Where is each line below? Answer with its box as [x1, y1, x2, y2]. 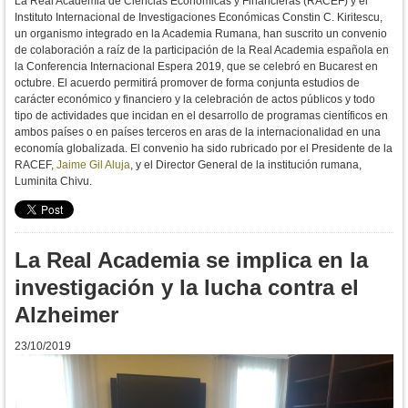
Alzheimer [15, 302, 118, 328]
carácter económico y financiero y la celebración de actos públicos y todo [15, 93, 375, 107]
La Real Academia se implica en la [15, 248, 368, 273]
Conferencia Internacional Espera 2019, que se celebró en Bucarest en [26, 60, 378, 74]
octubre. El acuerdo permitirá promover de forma [15, 76, 254, 90]
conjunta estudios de [254, 76, 360, 90]
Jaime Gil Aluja [56, 158, 130, 172]
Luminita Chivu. [15, 175, 92, 189]
